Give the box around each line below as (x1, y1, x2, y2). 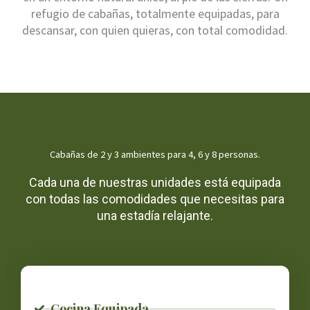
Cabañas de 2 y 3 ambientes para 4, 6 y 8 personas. (50, 148, 260, 161)
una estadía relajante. (97, 208, 213, 224)
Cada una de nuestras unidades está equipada (29, 175, 281, 190)
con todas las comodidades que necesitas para (26, 192, 284, 207)
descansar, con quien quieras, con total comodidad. (22, 22, 288, 39)
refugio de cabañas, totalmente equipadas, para (30, 6, 280, 22)
